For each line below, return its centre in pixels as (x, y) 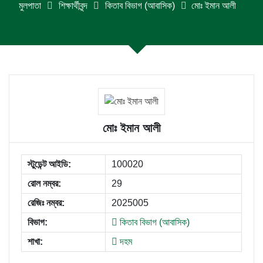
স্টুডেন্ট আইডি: (49, 164)
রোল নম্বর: (44, 183)
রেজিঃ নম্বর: (46, 203)
